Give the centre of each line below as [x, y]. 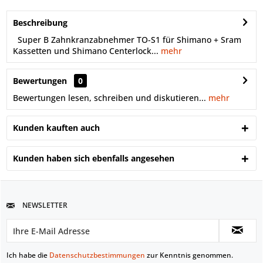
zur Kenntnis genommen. [189, 255]
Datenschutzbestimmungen [97, 255]
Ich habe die [28, 255]
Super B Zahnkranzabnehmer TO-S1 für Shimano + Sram [127, 39]
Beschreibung [40, 22]
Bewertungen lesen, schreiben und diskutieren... [109, 97]
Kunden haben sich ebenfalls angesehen [94, 158]
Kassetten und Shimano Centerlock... [86, 50]
